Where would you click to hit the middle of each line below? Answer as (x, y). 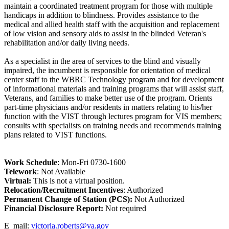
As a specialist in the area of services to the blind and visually (102, 61)
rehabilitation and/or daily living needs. (67, 42)
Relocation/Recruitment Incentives (64, 190)
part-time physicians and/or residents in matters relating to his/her (108, 107)
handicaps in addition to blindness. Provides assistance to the (101, 15)
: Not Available (61, 171)
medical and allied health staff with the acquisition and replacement (112, 24)
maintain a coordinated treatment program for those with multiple (108, 6)
